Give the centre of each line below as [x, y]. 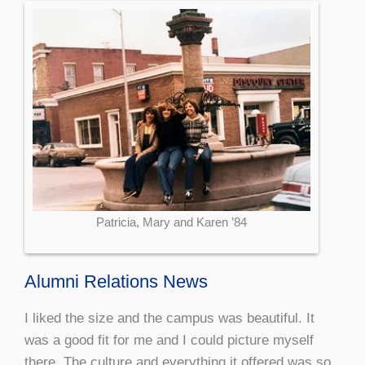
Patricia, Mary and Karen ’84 [172, 222]
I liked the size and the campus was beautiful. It [169, 319]
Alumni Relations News [116, 282]
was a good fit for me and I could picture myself [169, 341]
